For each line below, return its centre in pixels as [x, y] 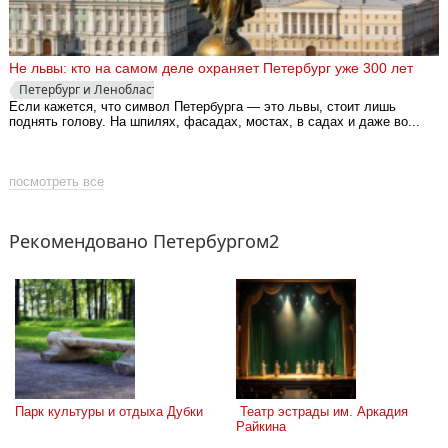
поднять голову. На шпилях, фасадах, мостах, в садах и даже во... [214, 122]
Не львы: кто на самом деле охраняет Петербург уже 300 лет [211, 68]
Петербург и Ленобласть [92, 90]
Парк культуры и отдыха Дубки [109, 412]
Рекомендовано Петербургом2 [144, 241]
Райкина [261, 427]
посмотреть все [56, 182]
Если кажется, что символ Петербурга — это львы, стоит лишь [202, 107]
